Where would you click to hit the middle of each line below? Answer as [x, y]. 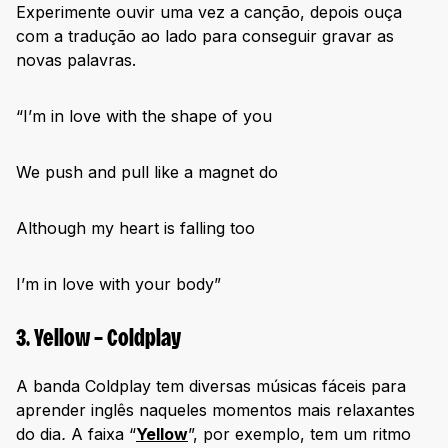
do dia [38, 434]
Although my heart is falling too [135, 227]
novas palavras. [76, 59]
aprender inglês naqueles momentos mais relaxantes [215, 410]
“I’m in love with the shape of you [144, 115]
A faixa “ [101, 434]
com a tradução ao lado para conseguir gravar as [205, 35]
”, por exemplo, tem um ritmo [299, 434]
